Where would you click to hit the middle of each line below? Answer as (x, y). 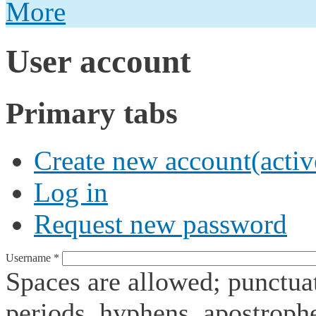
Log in (71, 192)
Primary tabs (92, 113)
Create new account (142, 160)
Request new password (160, 224)
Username (30, 257)
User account (98, 62)
